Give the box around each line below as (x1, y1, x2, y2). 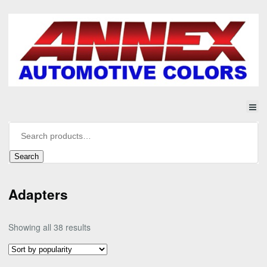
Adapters (8, 185, 68, 204)
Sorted (90, 221, 115, 233)
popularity (90, 247, 127, 259)
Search (14, 151, 39, 161)
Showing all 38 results (8, 221, 91, 234)
